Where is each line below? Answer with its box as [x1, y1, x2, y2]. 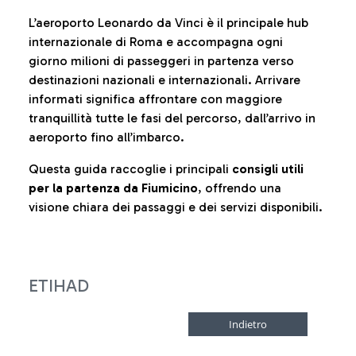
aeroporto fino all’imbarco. [29, 130, 184, 145]
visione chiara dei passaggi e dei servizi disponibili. [29, 199, 323, 215]
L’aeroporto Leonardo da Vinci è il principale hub [29, 15, 308, 30]
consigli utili [232, 161, 304, 176]
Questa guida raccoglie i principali [29, 161, 232, 176]
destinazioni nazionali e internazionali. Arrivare [29, 72, 300, 87]
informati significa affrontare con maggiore [29, 91, 282, 106]
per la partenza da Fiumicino [29, 180, 198, 195]
